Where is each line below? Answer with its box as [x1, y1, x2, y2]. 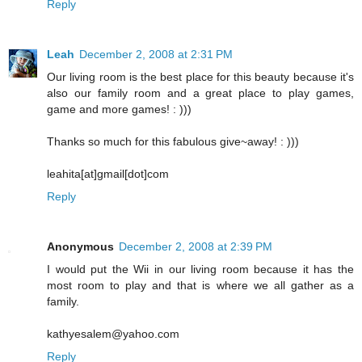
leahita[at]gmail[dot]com [47, 166, 169, 180]
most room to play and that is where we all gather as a [47, 278, 354, 292]
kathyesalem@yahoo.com [47, 326, 179, 340]
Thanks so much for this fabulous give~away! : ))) [47, 134, 299, 148]
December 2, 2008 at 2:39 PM [119, 239, 272, 253]
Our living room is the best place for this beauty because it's [47, 69, 354, 83]
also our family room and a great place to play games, [47, 86, 354, 99]
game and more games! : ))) [47, 102, 192, 116]
